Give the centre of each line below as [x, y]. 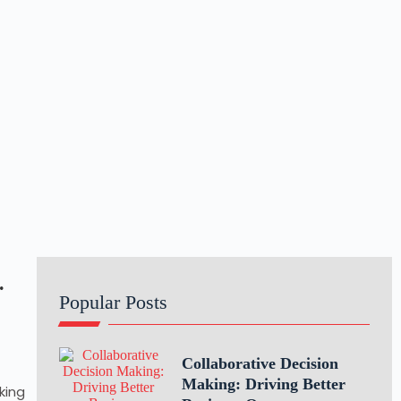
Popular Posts [113, 302]
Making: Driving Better [263, 384]
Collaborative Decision [260, 363]
